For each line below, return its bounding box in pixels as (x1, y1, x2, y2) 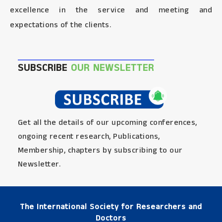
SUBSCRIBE (17, 61, 71, 75)
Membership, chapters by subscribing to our (17, 145, 183, 157)
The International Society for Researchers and (20, 201, 202, 213)
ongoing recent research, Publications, (17, 131, 160, 143)
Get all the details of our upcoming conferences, (17, 117, 197, 129)
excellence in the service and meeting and (10, 4, 212, 16)
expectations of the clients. (10, 19, 111, 31)
